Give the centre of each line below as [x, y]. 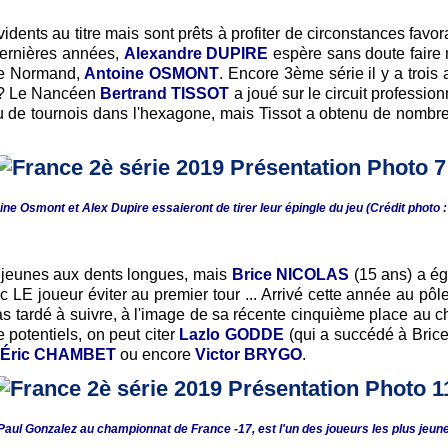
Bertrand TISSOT [163, 94]
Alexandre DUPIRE [196, 54]
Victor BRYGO [248, 355]
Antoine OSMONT [152, 74]
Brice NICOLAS [290, 275]
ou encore [155, 355]
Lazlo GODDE [232, 335]
